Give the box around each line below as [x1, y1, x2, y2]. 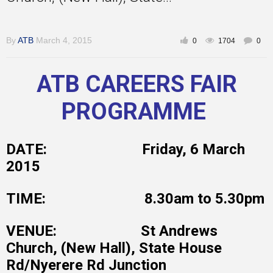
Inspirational [12, 49, 55, 59]
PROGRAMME [62, 98, 211, 125]
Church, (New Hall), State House [6, 239, 222, 257]
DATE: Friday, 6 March [6, 141, 245, 158]
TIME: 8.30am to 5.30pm [6, 190, 264, 207]
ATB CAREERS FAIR [36, 71, 237, 97]
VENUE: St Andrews [6, 222, 218, 239]
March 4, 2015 [36, 35, 92, 45]
